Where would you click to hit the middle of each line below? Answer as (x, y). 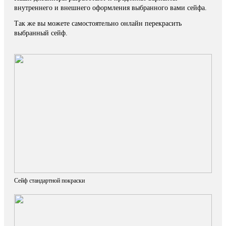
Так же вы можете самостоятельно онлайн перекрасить (98, 23)
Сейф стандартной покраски (49, 181)
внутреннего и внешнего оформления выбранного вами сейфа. (110, 8)
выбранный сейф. (41, 33)
